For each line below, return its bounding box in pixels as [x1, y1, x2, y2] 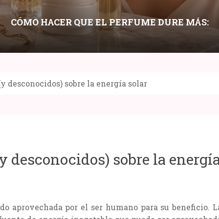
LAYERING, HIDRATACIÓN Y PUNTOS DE [19, 28, 200, 40]
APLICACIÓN [81, 40, 138, 52]
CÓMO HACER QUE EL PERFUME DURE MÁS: [10, 16, 209, 28]
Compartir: [66, 105, 118, 118]
